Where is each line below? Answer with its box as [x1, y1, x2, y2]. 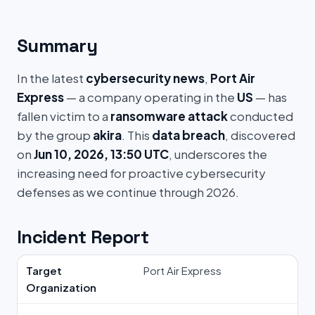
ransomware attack [110, 108, 228, 124]
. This [122, 127, 152, 143]
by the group [17, 127, 93, 143]
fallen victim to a [17, 108, 110, 124]
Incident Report [17, 225, 149, 249]
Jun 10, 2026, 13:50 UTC [34, 146, 169, 162]
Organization [26, 281, 96, 294]
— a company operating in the [64, 89, 237, 105]
